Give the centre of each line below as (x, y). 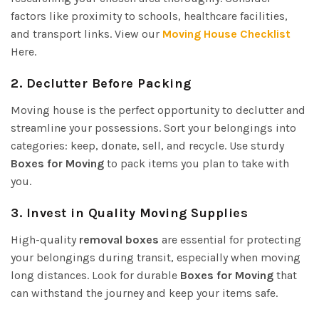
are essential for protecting (230, 239)
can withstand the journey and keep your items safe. (144, 293)
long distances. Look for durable (95, 275)
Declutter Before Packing (109, 83)
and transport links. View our (87, 33)
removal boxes (119, 239)
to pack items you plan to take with (197, 163)
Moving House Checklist (226, 33)
